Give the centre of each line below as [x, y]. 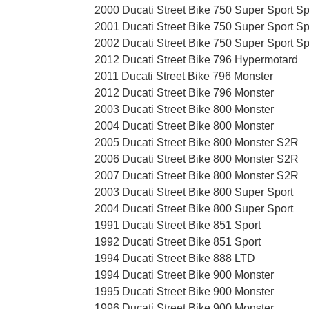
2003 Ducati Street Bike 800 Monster [184, 110]
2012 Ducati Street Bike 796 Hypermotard [196, 60]
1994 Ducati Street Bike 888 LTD [175, 259]
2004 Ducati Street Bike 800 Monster [184, 126]
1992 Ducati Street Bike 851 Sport [178, 242]
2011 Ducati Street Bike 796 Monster [184, 77]
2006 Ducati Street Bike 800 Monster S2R [197, 159]
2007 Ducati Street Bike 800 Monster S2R [197, 176]
